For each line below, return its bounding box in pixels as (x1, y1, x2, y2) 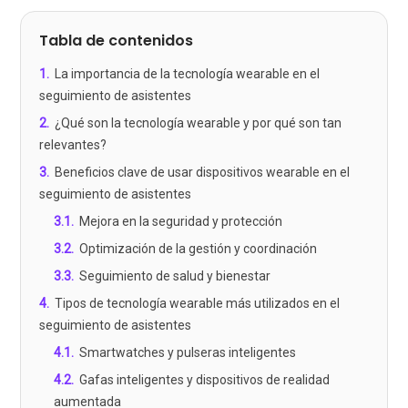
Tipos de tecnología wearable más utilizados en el (55, 296, 341, 311)
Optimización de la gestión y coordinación (79, 241, 318, 257)
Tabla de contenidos (39, 30, 194, 52)
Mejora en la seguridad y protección (79, 214, 283, 229)
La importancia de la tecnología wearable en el (55, 66, 321, 82)
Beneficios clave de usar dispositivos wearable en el (55, 165, 351, 180)
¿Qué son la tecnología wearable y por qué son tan (55, 116, 342, 131)
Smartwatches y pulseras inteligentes (79, 345, 297, 361)
